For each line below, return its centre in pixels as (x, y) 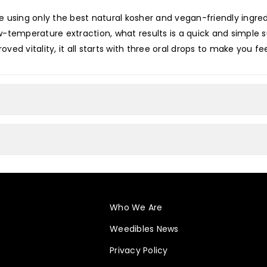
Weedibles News (144, 229)
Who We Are (136, 207)
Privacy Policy (139, 250)
